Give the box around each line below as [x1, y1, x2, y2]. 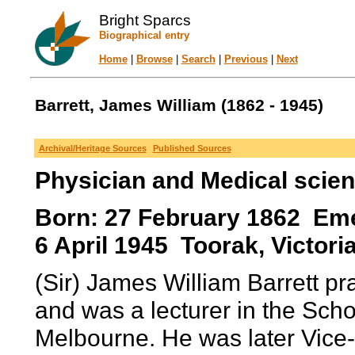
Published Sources [152, 143, 231, 153]
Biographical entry [98, 29, 189, 41]
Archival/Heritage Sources [38, 143, 147, 153]
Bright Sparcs [98, 12, 191, 29]
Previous [223, 53, 268, 65]
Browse [136, 53, 173, 65]
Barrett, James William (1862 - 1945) [34, 96, 323, 115]
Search [181, 53, 216, 65]
